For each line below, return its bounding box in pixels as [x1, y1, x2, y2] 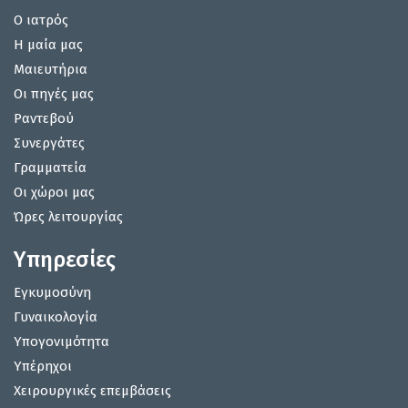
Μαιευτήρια [14, 61, 87, 78]
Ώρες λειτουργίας [14, 209, 123, 226]
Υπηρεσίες [14, 247, 116, 273]
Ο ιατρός [14, 12, 68, 29]
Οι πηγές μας [14, 86, 94, 103]
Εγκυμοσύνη [14, 284, 91, 301]
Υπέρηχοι [14, 358, 72, 375]
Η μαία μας [14, 36, 83, 54]
